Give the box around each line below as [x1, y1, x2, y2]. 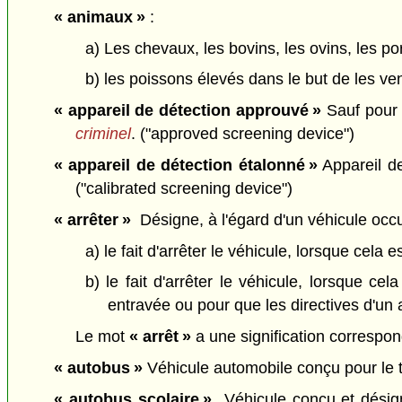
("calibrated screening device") [75, 179, 293, 198]
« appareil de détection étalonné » [53, 156, 318, 175]
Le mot [75, 328, 130, 346]
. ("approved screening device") [131, 125, 355, 144]
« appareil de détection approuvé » [53, 101, 322, 120]
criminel [75, 125, 132, 144]
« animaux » [53, 7, 145, 26]
